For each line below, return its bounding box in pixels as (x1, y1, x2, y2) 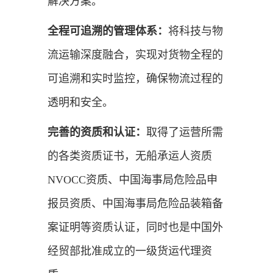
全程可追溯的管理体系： (47, 24, 168, 37)
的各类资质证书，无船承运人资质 (47, 149, 212, 162)
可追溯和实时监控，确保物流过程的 (47, 72, 223, 85)
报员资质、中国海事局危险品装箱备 (47, 197, 223, 210)
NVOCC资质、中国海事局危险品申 (47, 173, 218, 186)
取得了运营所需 (146, 126, 223, 138)
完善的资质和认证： (47, 126, 146, 138)
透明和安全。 (47, 96, 113, 108)
